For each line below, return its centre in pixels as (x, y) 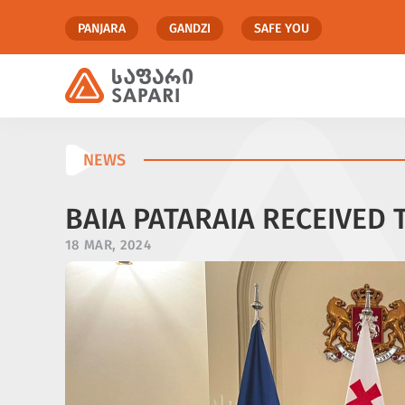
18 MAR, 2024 (108, 245)
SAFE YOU (282, 28)
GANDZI (190, 28)
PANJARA (102, 28)
